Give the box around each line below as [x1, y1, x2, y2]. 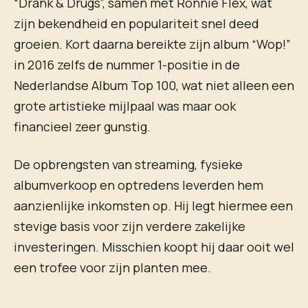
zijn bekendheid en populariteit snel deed [14, 15, 259, 32]
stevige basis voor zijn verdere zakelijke [14, 218, 245, 235]
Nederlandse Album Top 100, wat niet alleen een [14, 77, 294, 93]
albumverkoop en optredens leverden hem [14, 177, 263, 194]
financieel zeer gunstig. [14, 118, 151, 135]
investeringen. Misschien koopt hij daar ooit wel [14, 239, 294, 256]
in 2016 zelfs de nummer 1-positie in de [14, 56, 240, 73]
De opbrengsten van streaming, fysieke [14, 156, 243, 173]
